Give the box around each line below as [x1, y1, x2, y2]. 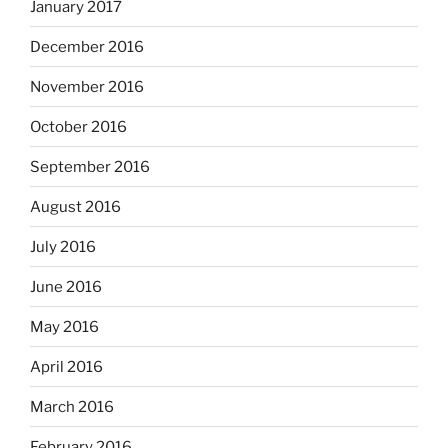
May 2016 [30, 317, 99, 336]
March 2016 [30, 397, 114, 416]
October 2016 [30, 117, 127, 136]
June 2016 [30, 277, 102, 296]
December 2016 [30, 37, 144, 56]
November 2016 [30, 77, 144, 96]
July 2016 [30, 237, 96, 256]
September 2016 [30, 157, 150, 176]
